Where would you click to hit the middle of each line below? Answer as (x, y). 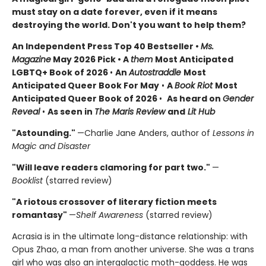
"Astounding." (45, 133)
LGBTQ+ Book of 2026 (61, 72)
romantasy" (40, 215)
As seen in (71, 112)
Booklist (27, 180)
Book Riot (195, 85)
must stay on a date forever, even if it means (115, 12)
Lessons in (233, 133)
